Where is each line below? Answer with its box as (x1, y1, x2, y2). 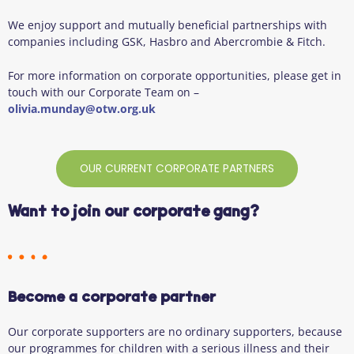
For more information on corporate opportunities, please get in (8, 67, 341, 83)
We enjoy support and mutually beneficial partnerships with (8, 17, 327, 33)
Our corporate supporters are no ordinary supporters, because (8, 323, 342, 339)
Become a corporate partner (8, 289, 216, 307)
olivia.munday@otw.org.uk (8, 100, 156, 116)
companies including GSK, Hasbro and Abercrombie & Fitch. (8, 34, 326, 50)
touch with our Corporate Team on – (8, 84, 199, 100)
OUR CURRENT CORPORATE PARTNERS (80, 160, 274, 176)
